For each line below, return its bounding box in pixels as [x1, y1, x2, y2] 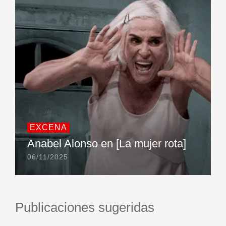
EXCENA [30, 123, 67, 132]
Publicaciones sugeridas [15, 199, 154, 215]
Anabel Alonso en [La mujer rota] [27, 137, 186, 150]
